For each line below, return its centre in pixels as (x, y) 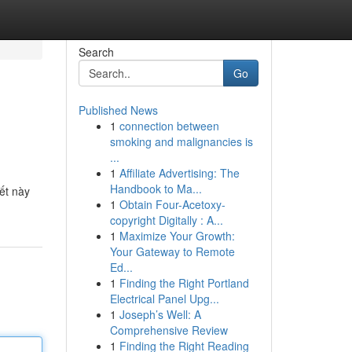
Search (96, 52)
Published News (118, 110)
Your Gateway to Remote (172, 251)
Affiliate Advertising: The (179, 173)
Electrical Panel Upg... (164, 299)
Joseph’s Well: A (160, 314)
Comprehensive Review (169, 330)
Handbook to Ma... (156, 189)
